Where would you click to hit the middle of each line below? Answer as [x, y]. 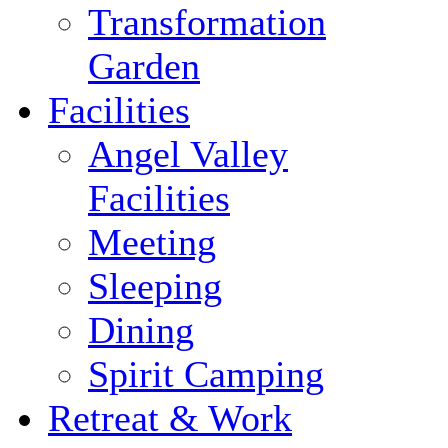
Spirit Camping [206, 374]
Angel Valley [188, 154]
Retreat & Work [170, 418]
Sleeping [155, 286]
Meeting [152, 242]
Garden [144, 66]
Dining [141, 330]
